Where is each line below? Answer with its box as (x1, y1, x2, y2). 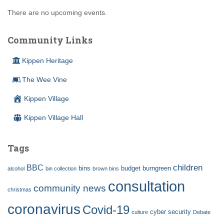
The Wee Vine (22, 75, 67, 84)
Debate (193, 209, 210, 215)
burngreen (142, 164, 171, 172)
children (173, 162, 202, 173)
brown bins (92, 165, 119, 172)
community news (33, 183, 106, 194)
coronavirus (7, 201, 80, 217)
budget (121, 164, 140, 172)
